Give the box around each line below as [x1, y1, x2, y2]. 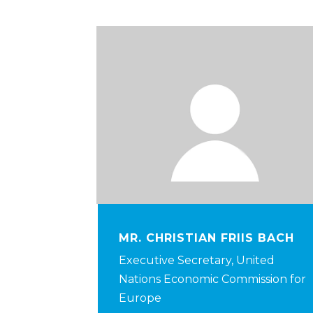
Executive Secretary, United [119, 254, 275, 268]
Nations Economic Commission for [119, 272, 306, 286]
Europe [119, 291, 161, 305]
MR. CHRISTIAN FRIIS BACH [119, 231, 294, 245]
